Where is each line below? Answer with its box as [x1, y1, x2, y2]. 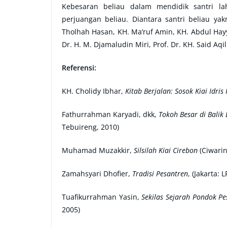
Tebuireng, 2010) [62, 122, 119, 132]
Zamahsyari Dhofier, [62, 168, 130, 178]
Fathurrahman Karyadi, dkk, [62, 109, 159, 119]
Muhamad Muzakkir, [62, 145, 134, 155]
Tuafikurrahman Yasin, [62, 192, 142, 202]
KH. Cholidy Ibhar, [62, 86, 125, 96]
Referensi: [62, 62, 96, 72]
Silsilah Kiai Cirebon [134, 145, 198, 155]
